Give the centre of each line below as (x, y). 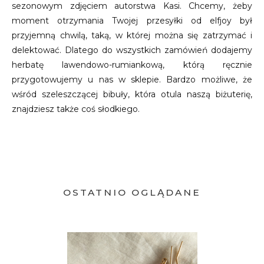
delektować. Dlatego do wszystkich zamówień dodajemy (132, 50)
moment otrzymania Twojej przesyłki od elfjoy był (132, 21)
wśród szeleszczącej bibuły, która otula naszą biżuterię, (132, 94)
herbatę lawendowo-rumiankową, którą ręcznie (132, 65)
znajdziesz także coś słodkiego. (76, 109)
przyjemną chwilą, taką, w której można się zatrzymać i (132, 35)
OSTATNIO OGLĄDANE (132, 192)
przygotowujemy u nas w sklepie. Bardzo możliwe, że (132, 80)
